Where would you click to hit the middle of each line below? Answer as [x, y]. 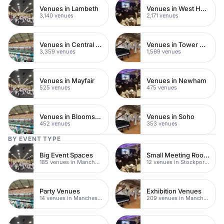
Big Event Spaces [66, 155]
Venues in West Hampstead [203, 8]
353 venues [162, 123]
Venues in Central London [98, 44]
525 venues [55, 87]
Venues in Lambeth [69, 8]
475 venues [162, 87]
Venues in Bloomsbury [98, 116]
